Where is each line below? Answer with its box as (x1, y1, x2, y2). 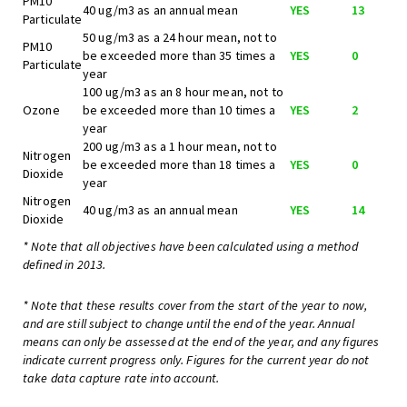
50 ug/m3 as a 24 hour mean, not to (83, 29, 277, 45)
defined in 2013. (23, 256, 106, 273)
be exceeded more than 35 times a (83, 47, 276, 64)
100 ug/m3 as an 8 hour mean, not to (83, 84, 283, 100)
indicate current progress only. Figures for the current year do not (23, 352, 370, 368)
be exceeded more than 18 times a (83, 156, 276, 173)
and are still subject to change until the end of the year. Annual (23, 315, 355, 332)
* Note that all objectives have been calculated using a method (23, 238, 358, 254)
